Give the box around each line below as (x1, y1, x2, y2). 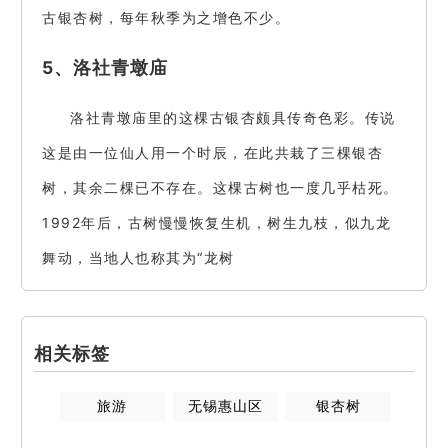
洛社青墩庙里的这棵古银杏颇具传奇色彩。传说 (70, 109, 396, 127)
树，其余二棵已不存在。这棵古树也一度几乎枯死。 (42, 179, 399, 197)
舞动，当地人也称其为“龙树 (42, 249, 235, 267)
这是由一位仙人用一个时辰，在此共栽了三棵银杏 (42, 144, 383, 162)
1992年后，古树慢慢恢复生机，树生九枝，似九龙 (42, 214, 391, 232)
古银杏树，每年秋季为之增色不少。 (42, 9, 290, 27)
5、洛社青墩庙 (42, 56, 168, 78)
